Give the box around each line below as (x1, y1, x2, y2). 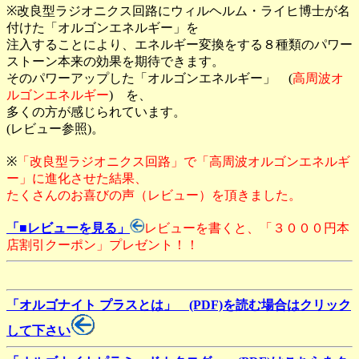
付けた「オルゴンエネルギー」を (6, 21, 199, 35)
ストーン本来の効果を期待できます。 (6, 54, 224, 69)
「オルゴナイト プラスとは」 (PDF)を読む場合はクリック (6, 298, 351, 313)
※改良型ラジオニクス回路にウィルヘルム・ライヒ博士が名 (6, 4, 350, 18)
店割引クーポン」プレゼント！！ (6, 238, 199, 252)
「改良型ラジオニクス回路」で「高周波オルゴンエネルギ (17, 155, 350, 169)
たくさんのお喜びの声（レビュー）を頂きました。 (6, 188, 301, 203)
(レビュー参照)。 (6, 122, 104, 136)
